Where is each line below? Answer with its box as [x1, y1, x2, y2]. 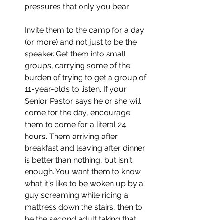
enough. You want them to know [25, 166, 143, 176]
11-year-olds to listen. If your [25, 84, 129, 94]
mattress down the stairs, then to [25, 202, 144, 212]
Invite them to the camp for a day [25, 25, 146, 35]
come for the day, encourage [25, 108, 132, 117]
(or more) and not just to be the [25, 37, 138, 47]
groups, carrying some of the [25, 60, 132, 70]
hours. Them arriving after [25, 131, 120, 141]
